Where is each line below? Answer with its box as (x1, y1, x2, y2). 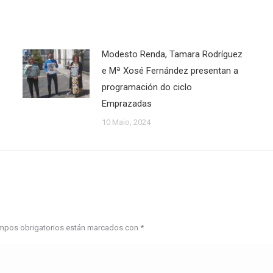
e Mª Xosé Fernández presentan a (101, 65, 238, 76)
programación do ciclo (101, 82, 192, 93)
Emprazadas (101, 98, 152, 109)
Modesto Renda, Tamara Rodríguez (101, 49, 243, 60)
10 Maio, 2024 (101, 118, 151, 127)
